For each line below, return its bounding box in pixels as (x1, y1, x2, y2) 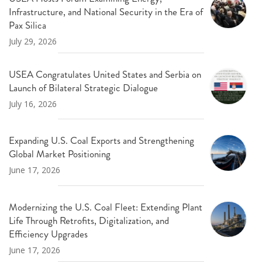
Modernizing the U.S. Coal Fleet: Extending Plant (9, 199, 202, 214)
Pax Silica (9, 18, 46, 32)
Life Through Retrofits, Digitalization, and (9, 213, 169, 227)
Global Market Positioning (9, 147, 111, 161)
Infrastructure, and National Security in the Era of (9, 4, 203, 19)
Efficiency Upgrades (9, 226, 88, 241)
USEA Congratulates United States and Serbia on (9, 67, 201, 81)
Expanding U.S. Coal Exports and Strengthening (9, 133, 194, 148)
